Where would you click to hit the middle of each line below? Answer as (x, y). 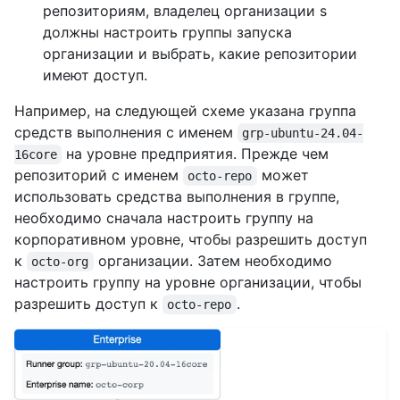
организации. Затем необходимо (215, 261)
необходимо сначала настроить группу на (164, 218)
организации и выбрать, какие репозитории (200, 54)
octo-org (60, 262)
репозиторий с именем (99, 175)
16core (36, 155)
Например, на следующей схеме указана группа (185, 111)
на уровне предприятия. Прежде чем (198, 154)
